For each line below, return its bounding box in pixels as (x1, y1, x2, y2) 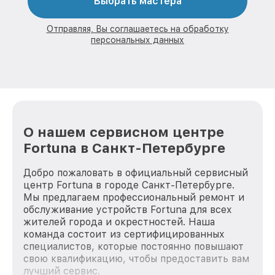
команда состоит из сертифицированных (23, 228, 225, 241)
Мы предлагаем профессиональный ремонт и (23, 192, 244, 204)
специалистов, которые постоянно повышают (23, 241, 244, 253)
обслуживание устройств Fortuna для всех (23, 204, 232, 216)
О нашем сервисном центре (23, 124, 224, 141)
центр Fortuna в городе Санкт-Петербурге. (23, 179, 234, 192)
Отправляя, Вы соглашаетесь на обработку (46, 23, 229, 34)
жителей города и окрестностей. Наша (23, 216, 215, 228)
